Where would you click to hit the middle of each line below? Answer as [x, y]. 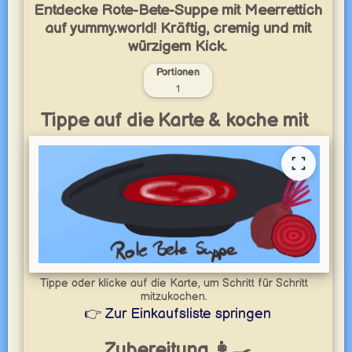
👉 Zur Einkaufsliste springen [178, 314]
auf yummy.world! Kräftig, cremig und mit [178, 29]
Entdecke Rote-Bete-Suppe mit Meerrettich [178, 11]
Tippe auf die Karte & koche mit [174, 121]
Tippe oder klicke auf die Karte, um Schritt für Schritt [174, 283]
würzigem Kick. [178, 47]
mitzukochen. [174, 297]
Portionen [178, 72]
